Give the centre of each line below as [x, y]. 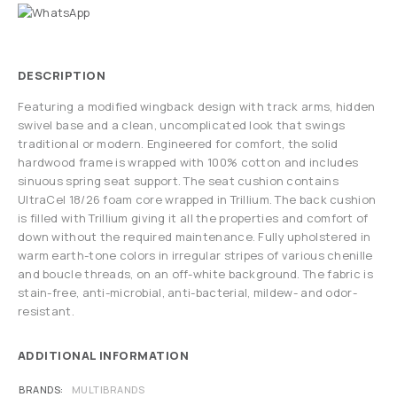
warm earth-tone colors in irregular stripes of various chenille [195, 256]
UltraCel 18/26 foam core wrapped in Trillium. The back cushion [197, 200]
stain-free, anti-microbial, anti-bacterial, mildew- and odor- [187, 293]
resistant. [46, 311]
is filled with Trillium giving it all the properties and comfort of [193, 218]
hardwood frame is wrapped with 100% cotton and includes [188, 163]
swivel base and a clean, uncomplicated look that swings [182, 125]
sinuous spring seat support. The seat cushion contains [178, 181]
